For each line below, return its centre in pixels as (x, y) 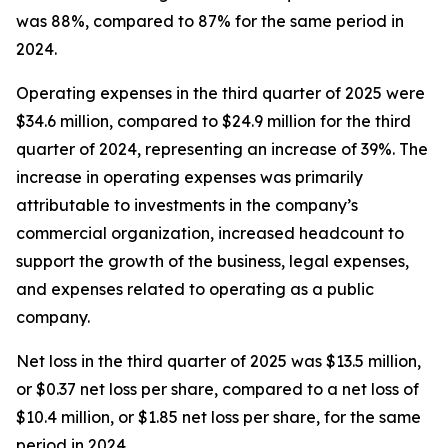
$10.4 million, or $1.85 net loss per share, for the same (218, 417)
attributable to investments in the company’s (187, 205)
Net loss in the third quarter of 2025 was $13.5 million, (218, 361)
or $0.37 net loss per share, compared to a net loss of (217, 389)
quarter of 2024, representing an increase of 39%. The (222, 149)
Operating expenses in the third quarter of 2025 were (220, 93)
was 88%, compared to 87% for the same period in (210, 21)
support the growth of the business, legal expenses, (212, 261)
